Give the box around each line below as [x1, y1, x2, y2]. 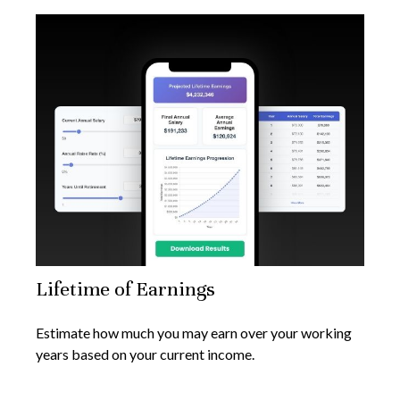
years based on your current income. [36, 346, 254, 363]
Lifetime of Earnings [36, 277, 215, 302]
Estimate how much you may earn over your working [36, 324, 352, 342]
